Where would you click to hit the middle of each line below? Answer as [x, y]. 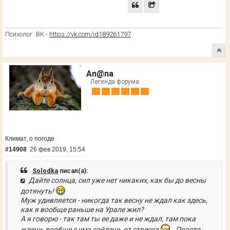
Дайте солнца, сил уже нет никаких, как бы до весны [116, 180]
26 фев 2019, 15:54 [57, 150]
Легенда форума [115, 81]
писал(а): [73, 170]
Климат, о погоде [30, 138]
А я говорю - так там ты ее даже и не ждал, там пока [108, 218]
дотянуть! [38, 191]
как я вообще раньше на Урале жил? [82, 209]
